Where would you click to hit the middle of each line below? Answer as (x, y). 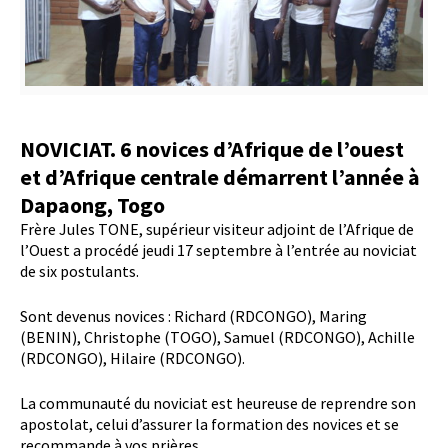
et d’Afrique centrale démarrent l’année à (220, 177)
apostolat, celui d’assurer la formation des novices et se (209, 424)
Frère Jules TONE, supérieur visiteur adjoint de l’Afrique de (217, 229)
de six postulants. (79, 271)
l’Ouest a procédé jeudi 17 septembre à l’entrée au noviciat (218, 250)
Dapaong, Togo (92, 205)
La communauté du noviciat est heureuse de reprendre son (218, 403)
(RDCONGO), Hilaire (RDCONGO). (132, 358)
